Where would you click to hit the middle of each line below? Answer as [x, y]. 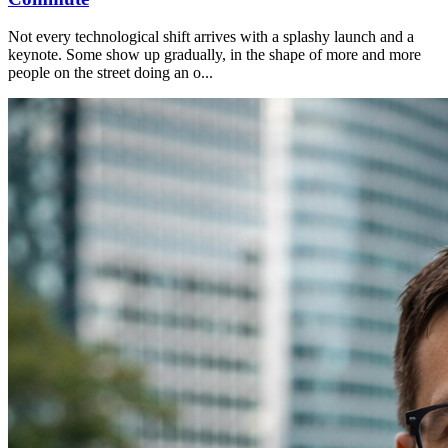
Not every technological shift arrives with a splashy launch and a [211, 37]
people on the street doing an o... [110, 73]
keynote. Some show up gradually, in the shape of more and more [214, 55]
